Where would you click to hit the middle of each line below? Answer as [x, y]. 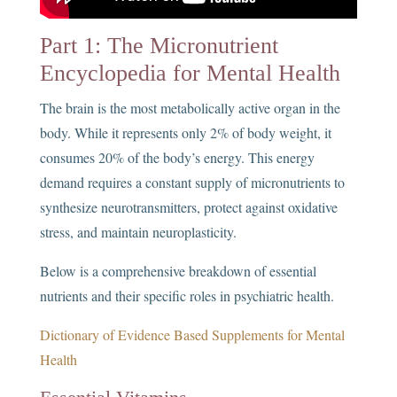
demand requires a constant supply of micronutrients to [192, 183]
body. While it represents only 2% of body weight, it [185, 133]
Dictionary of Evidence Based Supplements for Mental [192, 335]
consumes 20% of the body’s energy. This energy [177, 158]
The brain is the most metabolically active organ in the [190, 108]
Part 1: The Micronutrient [159, 46]
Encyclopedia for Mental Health [190, 74]
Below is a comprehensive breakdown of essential [178, 271]
